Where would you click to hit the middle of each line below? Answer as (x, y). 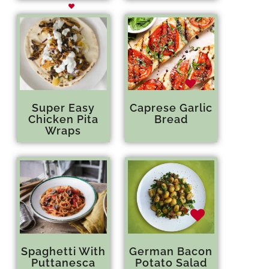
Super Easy (63, 108)
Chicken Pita (63, 119)
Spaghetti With (63, 251)
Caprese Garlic (171, 108)
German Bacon (171, 251)
